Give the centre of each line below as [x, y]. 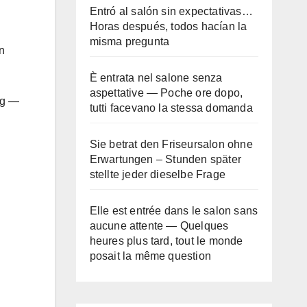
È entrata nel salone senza [156, 78]
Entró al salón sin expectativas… [171, 11]
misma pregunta [130, 41]
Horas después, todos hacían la [168, 26]
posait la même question [150, 256]
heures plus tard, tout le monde [166, 241]
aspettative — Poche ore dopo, [166, 93]
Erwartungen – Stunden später [165, 159]
